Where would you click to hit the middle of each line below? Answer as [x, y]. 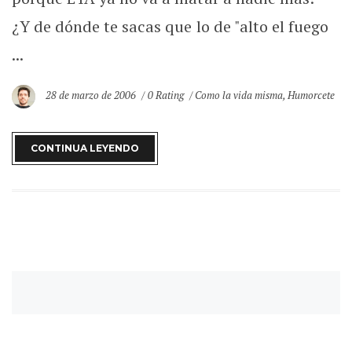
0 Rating [165, 95]
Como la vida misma [239, 95]
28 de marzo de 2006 [92, 95]
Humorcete [312, 95]
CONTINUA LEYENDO [85, 148]
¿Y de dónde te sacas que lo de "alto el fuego [170, 26]
